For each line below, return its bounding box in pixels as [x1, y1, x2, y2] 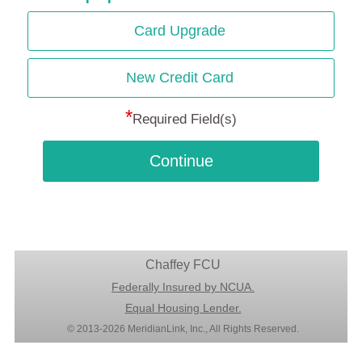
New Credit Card [125, 69, 234, 86]
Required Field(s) [132, 111, 237, 127]
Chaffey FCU [145, 257, 221, 271]
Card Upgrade [133, 22, 225, 39]
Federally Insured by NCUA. [112, 280, 255, 293]
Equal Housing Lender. [124, 301, 242, 314]
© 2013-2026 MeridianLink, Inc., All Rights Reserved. [67, 322, 299, 335]
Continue [149, 151, 214, 170]
